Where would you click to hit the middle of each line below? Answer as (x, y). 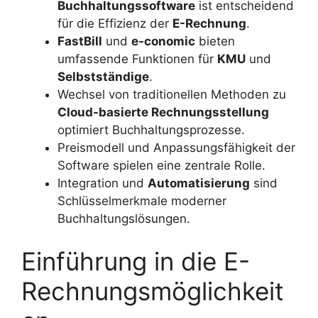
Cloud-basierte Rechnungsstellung (163, 113)
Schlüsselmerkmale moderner (142, 201)
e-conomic (163, 42)
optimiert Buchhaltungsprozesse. (151, 130)
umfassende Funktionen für (137, 59)
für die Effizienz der (115, 24)
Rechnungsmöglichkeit (153, 291)
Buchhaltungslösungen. (124, 219)
